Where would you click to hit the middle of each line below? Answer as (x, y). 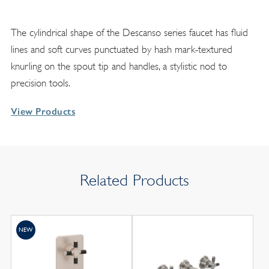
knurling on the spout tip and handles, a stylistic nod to (119, 67)
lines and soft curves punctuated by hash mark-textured (121, 50)
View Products (43, 112)
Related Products (134, 180)
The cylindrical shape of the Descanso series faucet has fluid (129, 33)
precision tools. (40, 83)
